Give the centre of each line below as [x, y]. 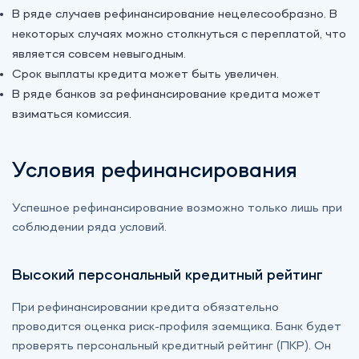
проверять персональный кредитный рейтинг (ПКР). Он [171, 347]
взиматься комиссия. [72, 115]
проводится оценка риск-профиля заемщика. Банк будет [177, 327]
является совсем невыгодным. [99, 55]
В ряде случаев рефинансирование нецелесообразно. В [175, 15]
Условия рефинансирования [155, 172]
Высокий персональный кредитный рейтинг [167, 276]
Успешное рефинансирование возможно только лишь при [177, 209]
